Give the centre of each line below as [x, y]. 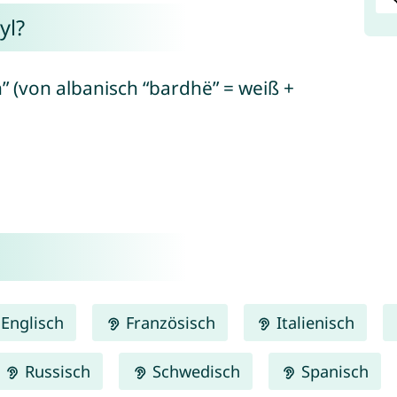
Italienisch [313, 322]
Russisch [56, 371]
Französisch [168, 322]
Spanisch [332, 371]
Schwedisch [194, 371]
